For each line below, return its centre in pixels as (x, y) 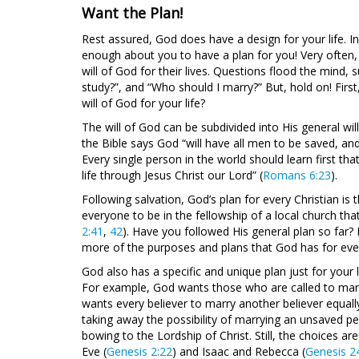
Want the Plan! (134, 13)
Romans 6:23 (297, 175)
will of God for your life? (143, 103)
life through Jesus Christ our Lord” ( (172, 175)
